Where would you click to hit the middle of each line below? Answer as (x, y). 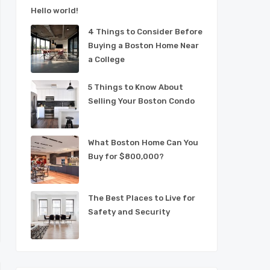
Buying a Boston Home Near (143, 46)
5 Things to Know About (136, 87)
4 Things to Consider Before (145, 32)
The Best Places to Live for (142, 198)
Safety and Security (129, 212)
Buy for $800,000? (126, 156)
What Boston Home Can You (143, 143)
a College (106, 59)
